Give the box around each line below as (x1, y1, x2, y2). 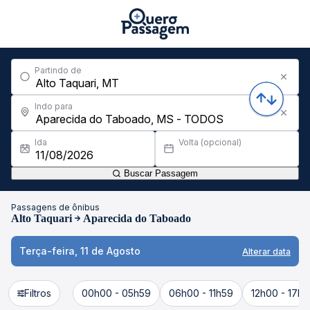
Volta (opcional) (179, 137, 241, 147)
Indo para (35, 101, 73, 111)
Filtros (24, 287, 51, 299)
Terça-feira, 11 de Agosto (19, 245, 140, 257)
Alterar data (242, 246, 291, 257)
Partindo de (35, 65, 82, 75)
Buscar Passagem (121, 168, 198, 179)
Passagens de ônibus (11, 202, 100, 212)
